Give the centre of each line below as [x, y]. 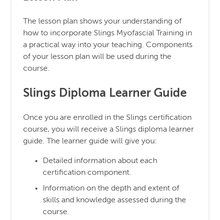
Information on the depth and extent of [111, 188]
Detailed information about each [100, 161]
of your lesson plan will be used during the [97, 57]
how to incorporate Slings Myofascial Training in [108, 33]
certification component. [87, 173]
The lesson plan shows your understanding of [103, 21]
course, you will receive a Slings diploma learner [109, 129]
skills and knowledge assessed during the [115, 200]
